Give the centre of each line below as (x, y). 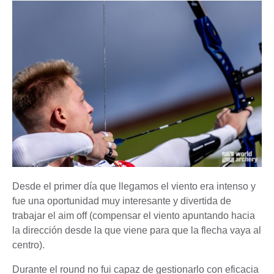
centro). (28, 245)
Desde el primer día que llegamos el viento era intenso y (134, 187)
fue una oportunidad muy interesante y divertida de (122, 201)
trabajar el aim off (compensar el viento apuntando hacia (134, 216)
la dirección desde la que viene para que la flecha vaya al (137, 231)
